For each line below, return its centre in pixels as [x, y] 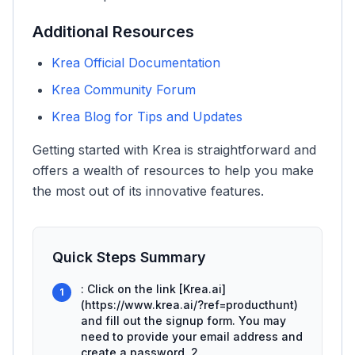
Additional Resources [113, 32]
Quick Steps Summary [129, 257]
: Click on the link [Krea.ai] [153, 289]
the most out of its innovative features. [148, 191]
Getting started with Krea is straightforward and [174, 150]
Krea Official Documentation [136, 63]
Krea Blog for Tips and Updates [147, 116]
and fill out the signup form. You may [183, 321]
